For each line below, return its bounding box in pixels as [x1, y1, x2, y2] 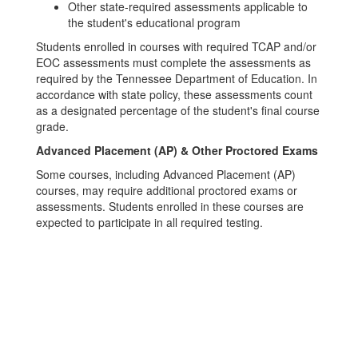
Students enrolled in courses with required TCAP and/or [36, 38, 316, 54]
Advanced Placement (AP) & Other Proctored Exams [36, 142, 318, 158]
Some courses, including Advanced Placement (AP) [36, 166, 296, 182]
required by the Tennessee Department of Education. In [36, 70, 317, 86]
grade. [36, 118, 69, 134]
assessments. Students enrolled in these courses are [36, 198, 304, 214]
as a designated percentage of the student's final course [36, 102, 320, 118]
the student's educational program [68, 14, 241, 30]
